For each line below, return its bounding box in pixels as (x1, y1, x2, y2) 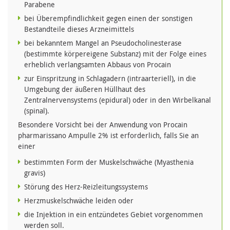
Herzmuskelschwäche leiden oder (24, 196, 133, 206)
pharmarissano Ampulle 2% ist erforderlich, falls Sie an (18, 130, 199, 141)
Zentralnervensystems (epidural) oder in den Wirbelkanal (24, 95, 211, 105)
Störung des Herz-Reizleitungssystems (24, 182, 148, 192)
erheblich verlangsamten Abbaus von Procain (24, 60, 171, 70)
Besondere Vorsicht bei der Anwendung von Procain (18, 120, 187, 130)
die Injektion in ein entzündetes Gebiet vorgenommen (24, 209, 203, 220)
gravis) (24, 168, 45, 178)
